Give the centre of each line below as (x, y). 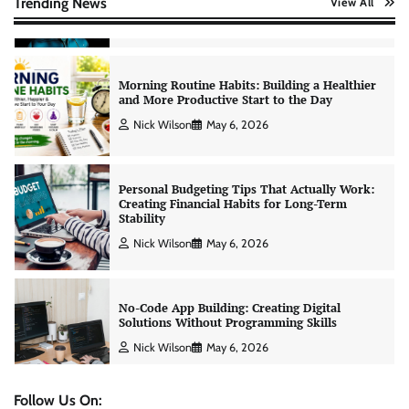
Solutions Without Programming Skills (228, 323)
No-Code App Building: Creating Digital (230, 309)
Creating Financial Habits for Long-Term (233, 204)
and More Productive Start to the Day (225, 100)
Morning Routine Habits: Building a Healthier (247, 86)
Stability (142, 219)
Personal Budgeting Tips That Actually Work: (246, 190)
